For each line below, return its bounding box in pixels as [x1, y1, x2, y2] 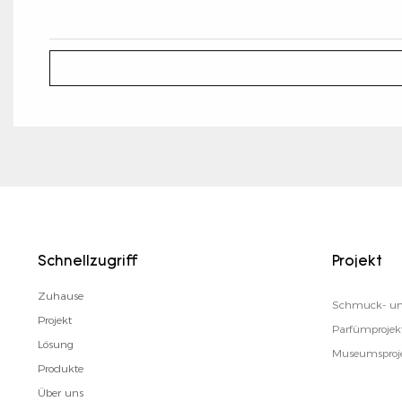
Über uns [37, 386, 83, 400]
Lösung [37, 337, 74, 352]
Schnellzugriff [37, 255, 138, 270]
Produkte [37, 362, 83, 376]
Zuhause [37, 289, 83, 303]
